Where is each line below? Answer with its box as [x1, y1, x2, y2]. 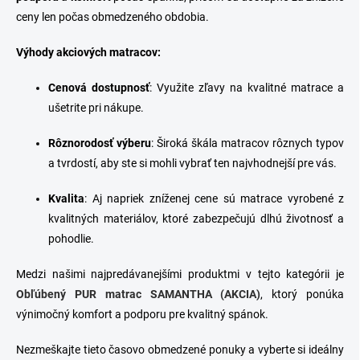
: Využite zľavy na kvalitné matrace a [149, 80, 344, 94]
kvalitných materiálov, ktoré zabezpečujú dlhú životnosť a [48, 211, 344, 225]
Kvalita [48, 191, 84, 205]
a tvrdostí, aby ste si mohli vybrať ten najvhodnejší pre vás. [48, 156, 337, 170]
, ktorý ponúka [260, 287, 345, 301]
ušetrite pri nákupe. [48, 100, 144, 114]
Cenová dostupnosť [48, 80, 149, 94]
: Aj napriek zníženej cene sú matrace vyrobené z [84, 191, 344, 205]
